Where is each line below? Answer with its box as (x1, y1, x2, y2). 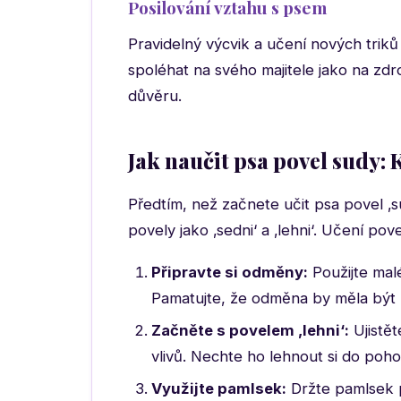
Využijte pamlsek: (151, 380, 286, 397)
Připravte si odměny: (151, 263, 308, 281)
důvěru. (128, 87, 182, 105)
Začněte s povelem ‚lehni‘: (151, 321, 349, 339)
